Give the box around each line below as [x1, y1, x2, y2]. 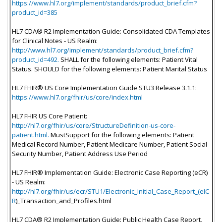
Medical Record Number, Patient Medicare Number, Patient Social [11, 139, 207, 149]
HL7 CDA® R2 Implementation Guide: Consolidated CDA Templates [11, 26, 210, 36]
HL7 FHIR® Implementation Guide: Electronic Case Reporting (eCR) [11, 167, 208, 177]
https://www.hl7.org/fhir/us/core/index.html [11, 92, 143, 102]
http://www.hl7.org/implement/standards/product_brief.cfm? [11, 45, 193, 55]
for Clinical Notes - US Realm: [11, 36, 98, 45]
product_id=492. [11, 55, 59, 64]
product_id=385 [11, 7, 57, 17]
